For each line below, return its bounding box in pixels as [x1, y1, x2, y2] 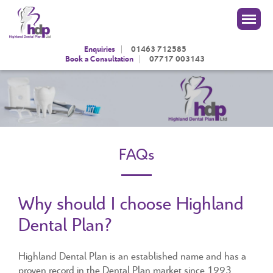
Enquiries [83, 43, 115, 55]
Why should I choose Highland [18, 191, 244, 216]
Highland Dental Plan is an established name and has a [18, 249, 246, 263]
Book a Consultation [65, 53, 133, 65]
